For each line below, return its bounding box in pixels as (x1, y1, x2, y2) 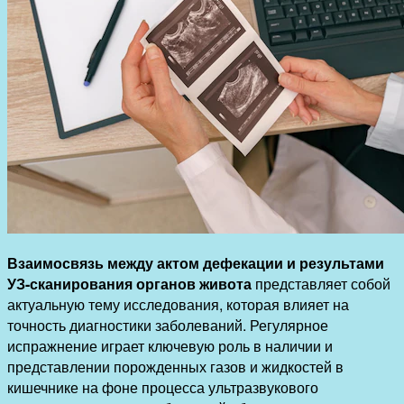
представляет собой (252, 272, 390, 294)
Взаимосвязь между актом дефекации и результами (7, 252, 384, 273)
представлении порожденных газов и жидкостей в (7, 355, 344, 377)
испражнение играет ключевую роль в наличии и (7, 335, 333, 356)
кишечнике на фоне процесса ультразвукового (7, 376, 318, 398)
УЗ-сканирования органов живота (7, 272, 252, 294)
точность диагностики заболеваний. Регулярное (7, 314, 328, 335)
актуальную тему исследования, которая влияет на (7, 293, 349, 315)
